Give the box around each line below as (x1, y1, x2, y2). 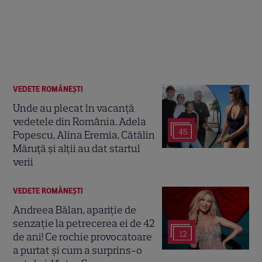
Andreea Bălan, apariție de (13, 204, 137, 217)
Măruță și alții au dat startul (13, 142, 141, 156)
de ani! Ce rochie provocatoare (13, 230, 153, 244)
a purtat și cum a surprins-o (13, 244, 143, 257)
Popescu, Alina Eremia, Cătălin (13, 129, 156, 142)
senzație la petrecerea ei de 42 (13, 217, 156, 230)
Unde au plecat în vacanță (13, 102, 135, 115)
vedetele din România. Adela (13, 115, 147, 129)
